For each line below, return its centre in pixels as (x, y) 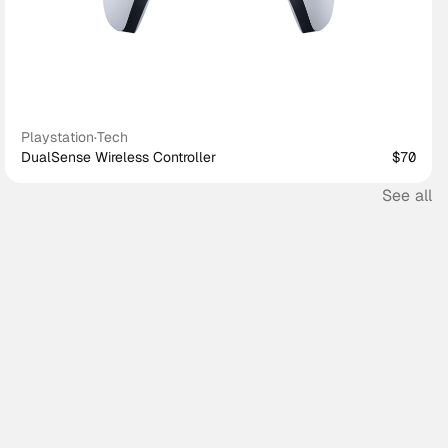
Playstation (58, 137)
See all (406, 195)
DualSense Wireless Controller (119, 157)
